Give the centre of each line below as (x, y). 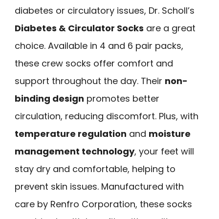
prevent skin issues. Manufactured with (99, 186)
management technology (75, 151)
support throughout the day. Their (90, 81)
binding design (49, 98)
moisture (170, 133)
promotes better (122, 98)
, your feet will (164, 151)
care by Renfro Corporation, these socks (103, 204)
